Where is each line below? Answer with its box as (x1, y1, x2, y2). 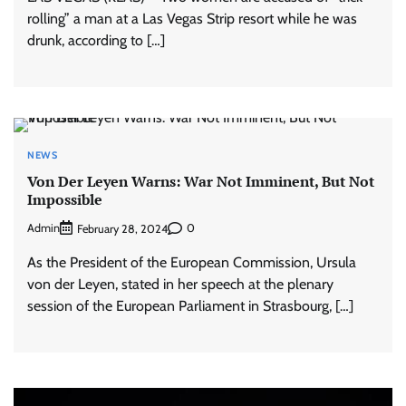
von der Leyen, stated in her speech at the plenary (27, 275, 333, 293)
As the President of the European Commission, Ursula (27, 253, 356, 271)
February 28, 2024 (77, 221, 168, 236)
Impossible (27, 188, 102, 209)
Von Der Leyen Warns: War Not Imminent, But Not (27, 170, 374, 191)
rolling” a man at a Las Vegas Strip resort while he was (27, 10, 357, 28)
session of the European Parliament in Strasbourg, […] (27, 296, 353, 314)
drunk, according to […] (27, 32, 165, 50)
